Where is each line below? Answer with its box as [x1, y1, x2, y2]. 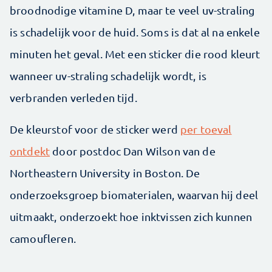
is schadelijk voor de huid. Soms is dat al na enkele [10, 25, 260, 38]
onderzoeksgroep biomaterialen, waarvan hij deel [10, 188, 259, 201]
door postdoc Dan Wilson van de [50, 144, 216, 157]
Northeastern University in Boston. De [10, 166, 200, 179]
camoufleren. [10, 232, 76, 245]
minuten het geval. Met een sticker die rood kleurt [10, 47, 260, 60]
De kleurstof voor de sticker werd [10, 123, 181, 135]
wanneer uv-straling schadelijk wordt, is [10, 69, 206, 82]
